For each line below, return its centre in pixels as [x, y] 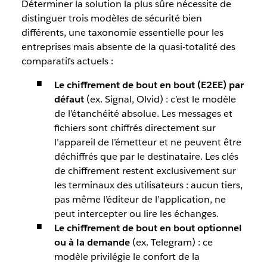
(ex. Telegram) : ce [171, 242]
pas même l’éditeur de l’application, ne [140, 199]
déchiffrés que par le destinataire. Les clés [146, 156]
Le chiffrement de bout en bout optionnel [148, 228]
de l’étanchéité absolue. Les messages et [143, 114]
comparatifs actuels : [67, 61]
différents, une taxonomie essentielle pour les [122, 32]
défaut [69, 99]
